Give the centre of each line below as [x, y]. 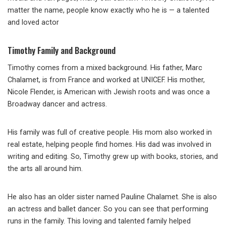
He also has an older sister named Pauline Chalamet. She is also [112, 197]
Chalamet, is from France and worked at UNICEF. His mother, [106, 80]
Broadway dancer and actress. [57, 104]
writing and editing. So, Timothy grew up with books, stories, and [113, 157]
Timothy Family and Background [62, 50]
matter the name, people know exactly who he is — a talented [108, 11]
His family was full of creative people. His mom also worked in [110, 133]
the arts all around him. [45, 169]
